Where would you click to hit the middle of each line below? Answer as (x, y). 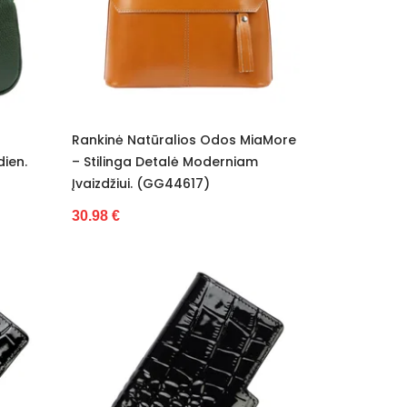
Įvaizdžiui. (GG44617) (140, 184)
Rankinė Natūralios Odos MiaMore (184, 140)
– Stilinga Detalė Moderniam (164, 162)
